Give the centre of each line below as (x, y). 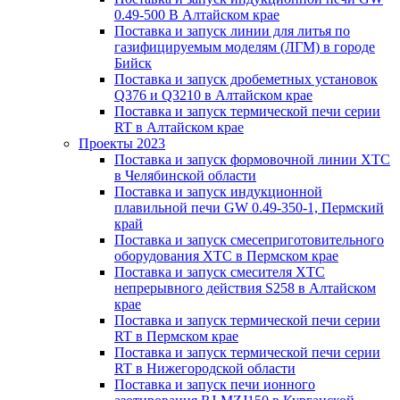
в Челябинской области (185, 175)
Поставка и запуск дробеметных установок (246, 79)
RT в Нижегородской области (205, 368)
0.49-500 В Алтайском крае (197, 15)
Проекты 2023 (122, 143)
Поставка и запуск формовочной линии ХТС (252, 159)
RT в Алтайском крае (179, 127)
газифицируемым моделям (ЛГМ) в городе (245, 47)
